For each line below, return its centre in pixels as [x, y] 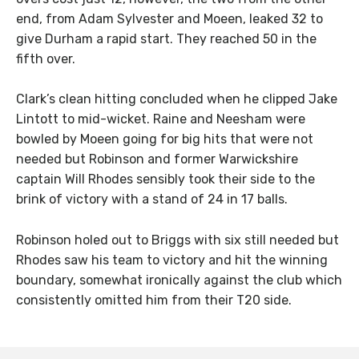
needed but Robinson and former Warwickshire [157, 159]
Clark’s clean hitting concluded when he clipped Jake [177, 99]
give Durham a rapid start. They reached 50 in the [166, 38]
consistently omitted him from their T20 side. [154, 301]
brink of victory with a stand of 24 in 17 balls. [152, 200]
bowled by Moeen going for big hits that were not [165, 139]
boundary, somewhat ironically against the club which [179, 280]
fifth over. [46, 58]
